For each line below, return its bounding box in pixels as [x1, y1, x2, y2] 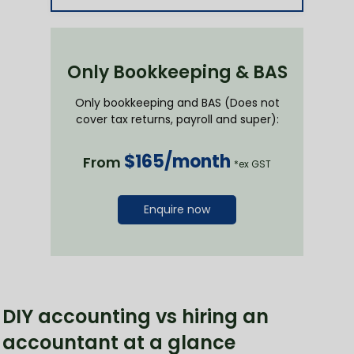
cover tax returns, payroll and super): [75, 111, 279, 128]
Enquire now [144, 201, 210, 218]
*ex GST [234, 157, 271, 171]
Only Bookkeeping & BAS [66, 60, 288, 85]
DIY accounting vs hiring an [2, 303, 269, 330]
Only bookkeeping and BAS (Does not [74, 95, 280, 111]
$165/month [124, 149, 231, 175]
